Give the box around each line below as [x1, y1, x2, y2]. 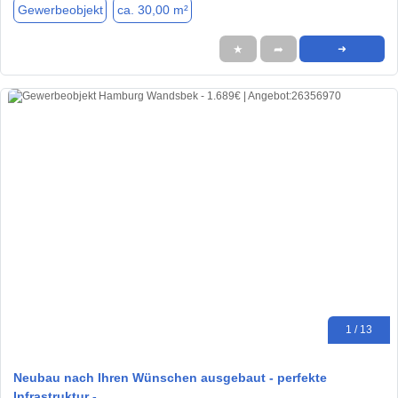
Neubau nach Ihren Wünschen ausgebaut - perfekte [13, 370, 327, 385]
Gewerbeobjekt [17, 2, 103, 17]
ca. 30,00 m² [116, 2, 188, 17]
